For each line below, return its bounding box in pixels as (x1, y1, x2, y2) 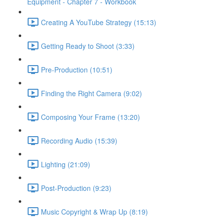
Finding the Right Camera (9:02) (41, 88, 142, 98)
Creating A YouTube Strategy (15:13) (41, 17, 156, 27)
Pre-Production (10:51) (41, 64, 112, 74)
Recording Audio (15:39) (41, 135, 117, 146)
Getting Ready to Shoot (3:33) (41, 40, 135, 51)
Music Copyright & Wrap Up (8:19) (41, 206, 148, 217)
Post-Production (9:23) (41, 183, 111, 193)
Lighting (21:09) (41, 159, 90, 169)
